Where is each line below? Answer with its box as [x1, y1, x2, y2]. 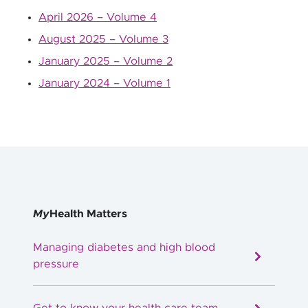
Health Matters [49, 208, 127, 219]
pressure [33, 258, 79, 270]
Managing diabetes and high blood [33, 242, 215, 254]
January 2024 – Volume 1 [38, 78, 170, 89]
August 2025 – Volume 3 [38, 34, 168, 45]
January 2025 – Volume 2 [38, 56, 173, 67]
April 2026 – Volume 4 [38, 12, 157, 23]
